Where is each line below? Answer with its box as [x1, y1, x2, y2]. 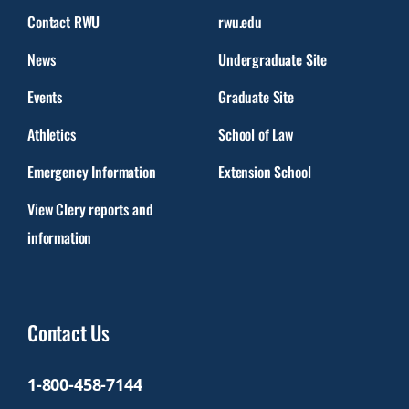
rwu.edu [218, 10, 262, 33]
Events [27, 85, 63, 108]
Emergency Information [27, 160, 156, 183]
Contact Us [27, 317, 110, 347]
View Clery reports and [27, 197, 153, 220]
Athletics [27, 122, 76, 145]
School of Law [218, 122, 293, 145]
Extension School [218, 160, 311, 183]
